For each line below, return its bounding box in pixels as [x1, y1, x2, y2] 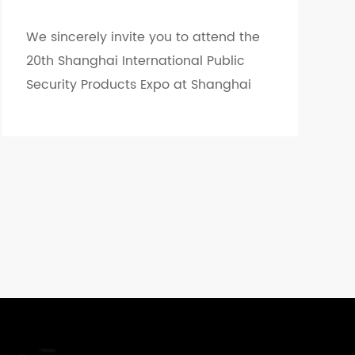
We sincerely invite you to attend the [25, 27, 260, 48]
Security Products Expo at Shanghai [25, 74, 251, 95]
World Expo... [25, 98, 106, 119]
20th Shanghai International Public [25, 51, 245, 71]
